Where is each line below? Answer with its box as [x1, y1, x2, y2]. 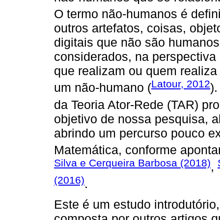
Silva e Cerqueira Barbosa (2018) [54, 157, 211, 169]
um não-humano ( [54, 81, 151, 95]
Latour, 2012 [151, 78, 210, 90]
